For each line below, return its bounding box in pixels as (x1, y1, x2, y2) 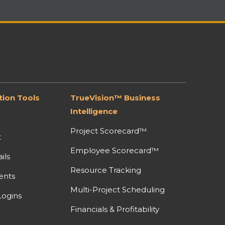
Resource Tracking (70, 165, 142, 175)
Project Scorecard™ (70, 126, 147, 136)
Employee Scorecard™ (70, 145, 159, 155)
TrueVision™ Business (70, 92, 161, 102)
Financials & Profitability (70, 204, 160, 214)
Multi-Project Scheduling (70, 184, 165, 194)
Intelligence (70, 106, 118, 116)
